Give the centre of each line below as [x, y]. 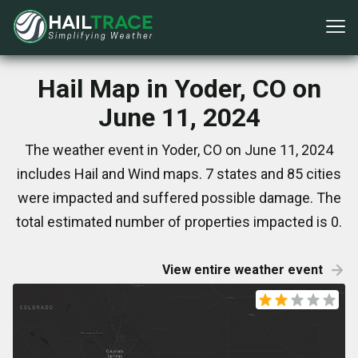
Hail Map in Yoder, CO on [179, 89]
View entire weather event [243, 270]
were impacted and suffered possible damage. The [179, 198]
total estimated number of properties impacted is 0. [179, 222]
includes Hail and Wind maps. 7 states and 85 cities [179, 174]
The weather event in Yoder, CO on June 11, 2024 [179, 150]
